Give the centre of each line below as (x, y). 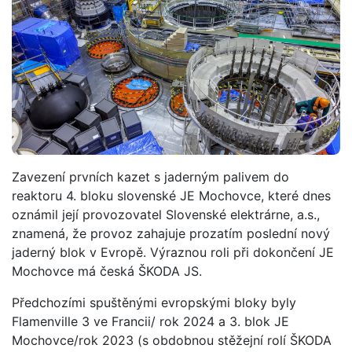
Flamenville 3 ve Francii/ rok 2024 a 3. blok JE (150, 321)
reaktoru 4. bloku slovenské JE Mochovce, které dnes (171, 195)
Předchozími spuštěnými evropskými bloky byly (154, 302)
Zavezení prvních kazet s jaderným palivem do (150, 176)
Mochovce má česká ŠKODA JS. (107, 271)
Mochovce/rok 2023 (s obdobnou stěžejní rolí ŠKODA (172, 340)
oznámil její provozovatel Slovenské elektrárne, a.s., (166, 214)
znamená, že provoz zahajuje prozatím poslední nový (171, 233)
